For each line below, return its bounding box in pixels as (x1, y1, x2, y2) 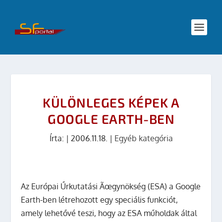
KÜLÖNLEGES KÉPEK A (43, 95, 179, 110)
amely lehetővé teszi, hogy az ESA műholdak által (21, 208, 197, 218)
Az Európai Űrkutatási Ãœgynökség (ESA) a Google (21, 181, 201, 191)
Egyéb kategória (114, 133, 173, 143)
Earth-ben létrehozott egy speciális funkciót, (21, 195, 178, 205)
